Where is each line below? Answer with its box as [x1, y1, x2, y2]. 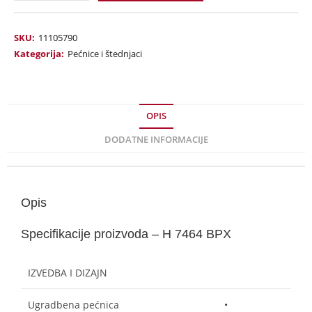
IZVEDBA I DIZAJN [28, 265, 107, 279]
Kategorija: [14, 47, 64, 60]
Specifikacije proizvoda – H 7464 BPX [21, 226, 231, 241]
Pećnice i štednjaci [68, 47, 142, 60]
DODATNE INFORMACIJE [104, 133, 208, 146]
